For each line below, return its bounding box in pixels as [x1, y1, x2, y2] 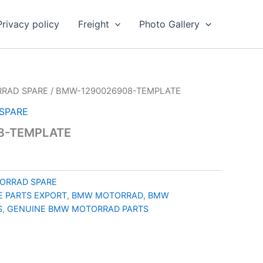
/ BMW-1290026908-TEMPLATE [48, 86, 181, 96]
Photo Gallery [139, 18, 200, 30]
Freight [77, 18, 109, 30]
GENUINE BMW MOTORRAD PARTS [7, 203, 149, 214]
